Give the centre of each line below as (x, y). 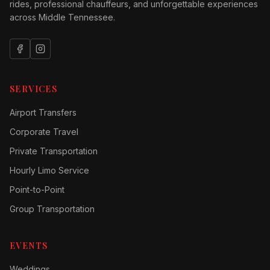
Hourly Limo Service (49, 170)
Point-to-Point (37, 190)
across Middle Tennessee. (62, 17)
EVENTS (29, 246)
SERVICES (34, 89)
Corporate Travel (44, 132)
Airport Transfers (43, 112)
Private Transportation (54, 151)
